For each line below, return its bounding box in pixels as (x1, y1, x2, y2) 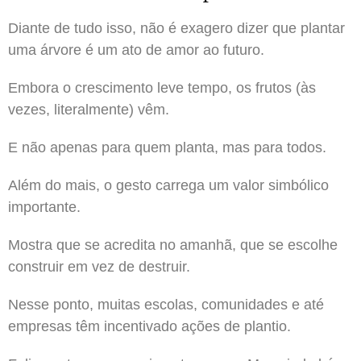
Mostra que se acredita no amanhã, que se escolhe (8, 236, 338, 253)
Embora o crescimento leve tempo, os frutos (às (8, 79, 316, 96)
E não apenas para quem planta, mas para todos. (8, 139, 326, 156)
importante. (8, 198, 81, 215)
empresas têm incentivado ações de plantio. (8, 317, 291, 334)
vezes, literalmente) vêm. (8, 101, 169, 118)
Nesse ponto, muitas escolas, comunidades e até (8, 296, 324, 313)
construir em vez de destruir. (8, 258, 190, 275)
